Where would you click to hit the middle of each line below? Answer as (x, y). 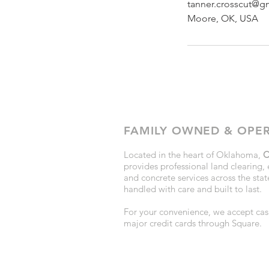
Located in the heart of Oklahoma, (193, 155)
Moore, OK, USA (223, 18)
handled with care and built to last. (193, 189)
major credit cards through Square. (193, 223)
